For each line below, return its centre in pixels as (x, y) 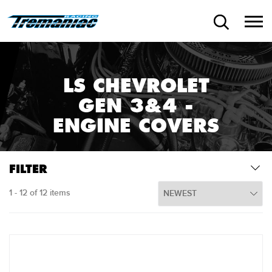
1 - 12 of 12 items (40, 193)
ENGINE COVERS (136, 125)
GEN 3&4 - (136, 105)
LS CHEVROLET (136, 85)
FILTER (28, 169)
